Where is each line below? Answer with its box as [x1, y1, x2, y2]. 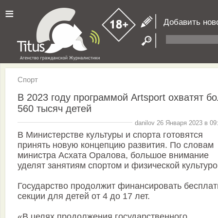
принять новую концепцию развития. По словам [18, 140, 214, 150]
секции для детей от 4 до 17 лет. [18, 191, 150, 201]
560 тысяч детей [18, 103, 91, 114]
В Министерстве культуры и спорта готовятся [18, 130, 203, 140]
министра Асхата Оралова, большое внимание [18, 150, 209, 161]
